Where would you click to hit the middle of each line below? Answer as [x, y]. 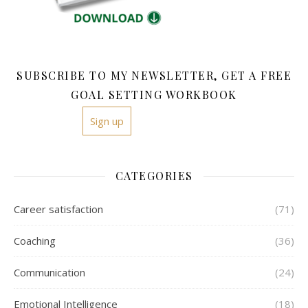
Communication [49, 273]
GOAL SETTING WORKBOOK [154, 95]
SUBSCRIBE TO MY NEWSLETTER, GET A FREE [154, 76]
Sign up [107, 121]
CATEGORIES [154, 176]
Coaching [35, 241]
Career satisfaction [58, 209]
